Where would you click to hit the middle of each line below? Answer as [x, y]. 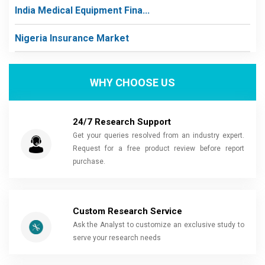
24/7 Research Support [122, 122]
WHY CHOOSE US [132, 82]
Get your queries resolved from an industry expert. [158, 135]
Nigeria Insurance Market [72, 38]
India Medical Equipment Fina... [82, 10]
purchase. [89, 161]
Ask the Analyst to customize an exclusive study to [158, 225]
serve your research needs [117, 238]
